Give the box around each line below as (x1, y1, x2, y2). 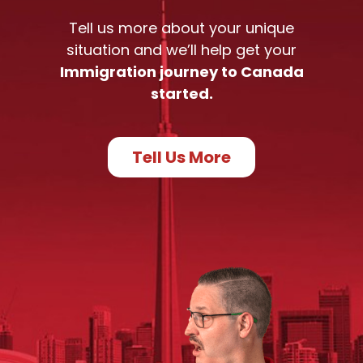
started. (150, 83, 213, 105)
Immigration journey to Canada (59, 62, 304, 83)
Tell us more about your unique (69, 18, 294, 39)
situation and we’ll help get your (66, 40, 297, 61)
